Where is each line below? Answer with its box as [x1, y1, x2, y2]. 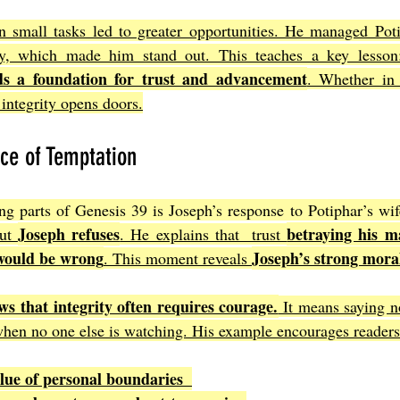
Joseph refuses [17, 222, 121, 246]
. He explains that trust [120, 223, 287, 245]
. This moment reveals [104, 247, 252, 269]
